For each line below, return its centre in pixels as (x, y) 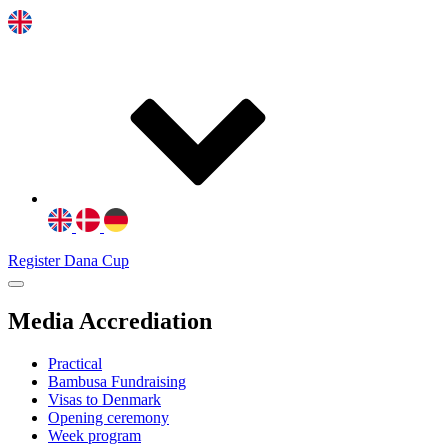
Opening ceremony (108, 417)
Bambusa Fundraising (117, 381)
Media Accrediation (110, 320)
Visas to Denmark (104, 399)
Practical (75, 363)
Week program (94, 435)
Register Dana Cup (68, 260)
